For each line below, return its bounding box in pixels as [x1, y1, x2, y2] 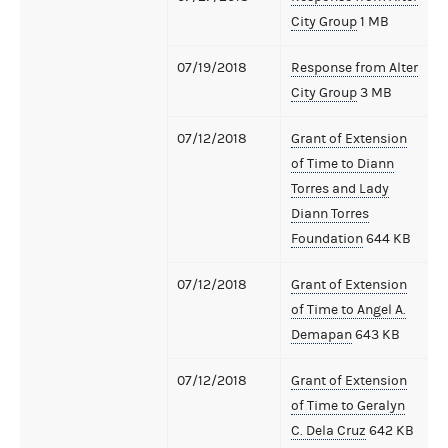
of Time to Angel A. [291, 301, 406, 318]
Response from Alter [291, 59, 418, 76]
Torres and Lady [291, 180, 389, 197]
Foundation [291, 230, 363, 247]
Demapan [291, 326, 352, 343]
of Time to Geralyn [291, 397, 405, 414]
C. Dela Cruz [291, 422, 366, 439]
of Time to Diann [291, 155, 394, 172]
